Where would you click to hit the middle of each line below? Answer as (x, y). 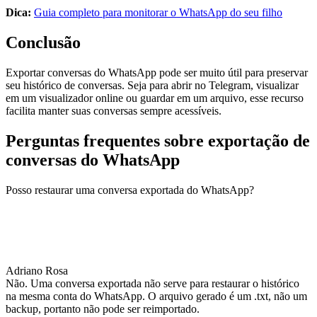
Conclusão (43, 43)
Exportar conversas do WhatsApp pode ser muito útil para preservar (157, 73)
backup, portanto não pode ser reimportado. (103, 309)
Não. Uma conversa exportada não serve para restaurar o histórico (152, 283)
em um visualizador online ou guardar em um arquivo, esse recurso (155, 98)
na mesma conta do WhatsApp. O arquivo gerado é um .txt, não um (156, 296)
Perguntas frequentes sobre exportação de (158, 140)
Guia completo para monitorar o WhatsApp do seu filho (158, 13)
